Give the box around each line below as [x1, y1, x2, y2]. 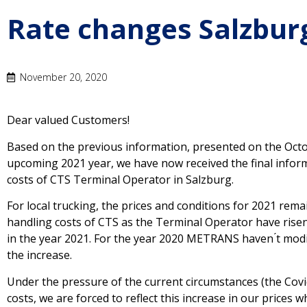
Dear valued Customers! [7, 112, 130, 128]
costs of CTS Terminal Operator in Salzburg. [7, 171, 234, 187]
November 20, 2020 [20, 71, 107, 84]
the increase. [7, 247, 72, 263]
